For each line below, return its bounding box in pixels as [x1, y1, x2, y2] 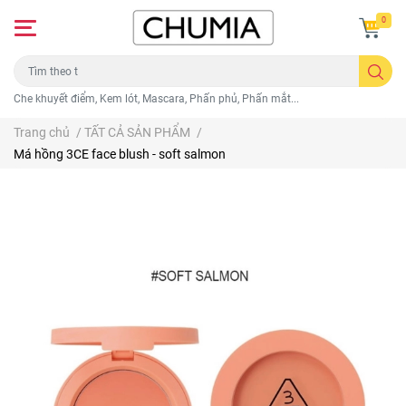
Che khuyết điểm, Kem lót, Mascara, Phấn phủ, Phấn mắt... [14, 92, 299, 106]
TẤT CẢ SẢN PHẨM [84, 125, 190, 140]
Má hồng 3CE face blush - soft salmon [14, 147, 226, 162]
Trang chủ [14, 125, 70, 140]
